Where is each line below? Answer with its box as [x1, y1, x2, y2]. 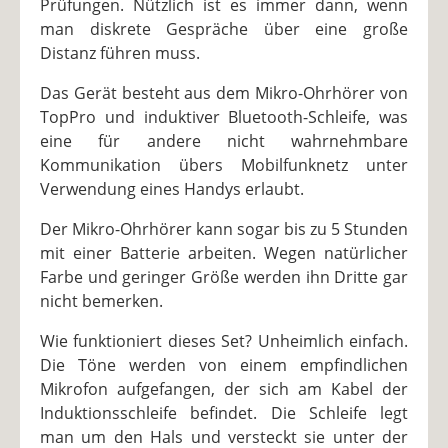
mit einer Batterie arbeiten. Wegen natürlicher [40, 241, 408, 264]
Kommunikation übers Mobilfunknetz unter [40, 153, 408, 176]
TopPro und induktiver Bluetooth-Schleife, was [40, 105, 408, 128]
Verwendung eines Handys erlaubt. [40, 177, 304, 200]
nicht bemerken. [40, 289, 163, 312]
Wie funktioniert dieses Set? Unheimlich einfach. [40, 329, 408, 352]
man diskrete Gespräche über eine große [40, 17, 408, 40]
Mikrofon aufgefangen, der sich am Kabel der [40, 377, 408, 400]
